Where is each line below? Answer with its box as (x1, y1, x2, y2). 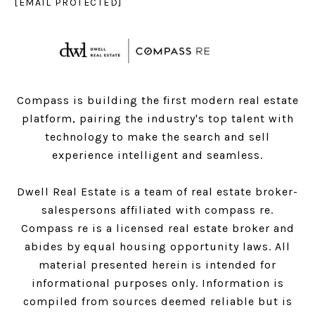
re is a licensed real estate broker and (73, 221, 295, 236)
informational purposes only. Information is (31, 276, 284, 290)
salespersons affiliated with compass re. (41, 203, 274, 217)
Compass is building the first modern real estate (16, 94, 299, 108)
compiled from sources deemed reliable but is (22, 295, 292, 309)
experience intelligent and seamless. (52, 148, 263, 162)
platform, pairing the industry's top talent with (21, 112, 294, 126)
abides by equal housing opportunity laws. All (25, 240, 290, 254)
